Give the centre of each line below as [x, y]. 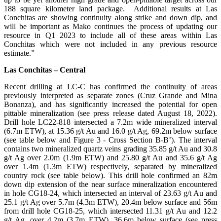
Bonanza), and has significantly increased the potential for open [110, 105]
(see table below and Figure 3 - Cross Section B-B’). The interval [110, 140]
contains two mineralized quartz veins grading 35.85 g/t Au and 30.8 [110, 149]
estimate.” [19, 53]
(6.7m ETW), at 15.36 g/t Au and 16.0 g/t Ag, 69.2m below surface [110, 131]
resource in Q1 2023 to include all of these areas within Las [110, 36]
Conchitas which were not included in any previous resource [110, 44]
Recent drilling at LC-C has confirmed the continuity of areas [110, 87]
